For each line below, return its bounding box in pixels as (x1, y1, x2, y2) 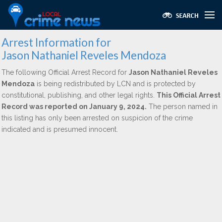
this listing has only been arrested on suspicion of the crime (1, 114, 193, 122)
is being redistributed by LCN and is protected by (35, 80, 196, 88)
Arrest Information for (1, 36, 111, 49)
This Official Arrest (157, 91, 221, 99)
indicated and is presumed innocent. (1, 125, 118, 133)
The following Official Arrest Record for (1, 68, 129, 76)
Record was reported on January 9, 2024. (1, 103, 147, 111)
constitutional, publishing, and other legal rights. (1, 91, 157, 99)
